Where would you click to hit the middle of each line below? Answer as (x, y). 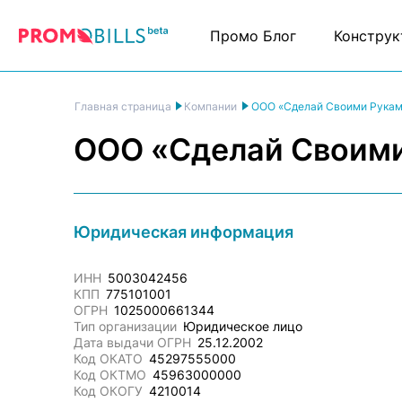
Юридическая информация (184, 232)
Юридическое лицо (243, 326)
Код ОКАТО (108, 358)
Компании (211, 106)
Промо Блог (253, 35)
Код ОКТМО (110, 375)
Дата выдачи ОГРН (132, 342)
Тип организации (125, 326)
